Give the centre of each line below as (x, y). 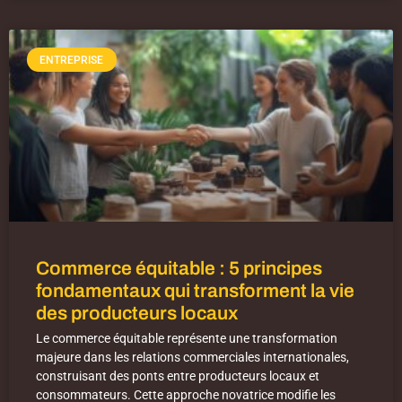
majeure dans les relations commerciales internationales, (192, 358)
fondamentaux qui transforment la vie (195, 291)
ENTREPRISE (72, 60)
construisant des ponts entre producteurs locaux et (178, 376)
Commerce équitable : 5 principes (179, 269)
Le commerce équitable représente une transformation (187, 339)
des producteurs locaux (137, 314)
